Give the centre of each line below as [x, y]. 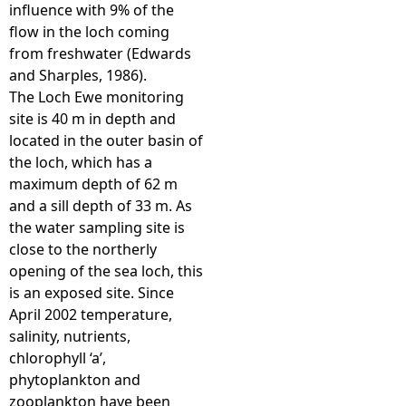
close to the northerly [83, 249]
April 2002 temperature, [91, 314]
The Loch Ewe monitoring [97, 97]
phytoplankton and [75, 380]
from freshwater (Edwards [100, 53]
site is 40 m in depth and [92, 119]
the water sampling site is [97, 227]
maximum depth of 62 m [93, 184]
